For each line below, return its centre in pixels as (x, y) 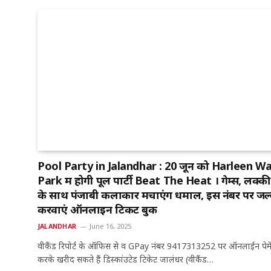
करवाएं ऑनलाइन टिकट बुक (97, 210)
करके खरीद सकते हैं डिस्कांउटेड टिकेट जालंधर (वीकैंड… (126, 260)
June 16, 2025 (110, 226)
